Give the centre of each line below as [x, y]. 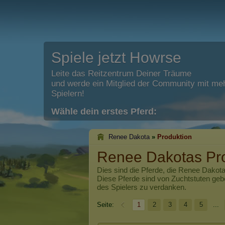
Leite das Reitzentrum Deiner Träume [121, 74]
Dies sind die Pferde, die [138, 170]
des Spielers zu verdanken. [142, 187]
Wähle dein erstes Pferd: [104, 111]
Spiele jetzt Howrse [116, 58]
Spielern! [68, 94]
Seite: [105, 205]
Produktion [175, 137]
